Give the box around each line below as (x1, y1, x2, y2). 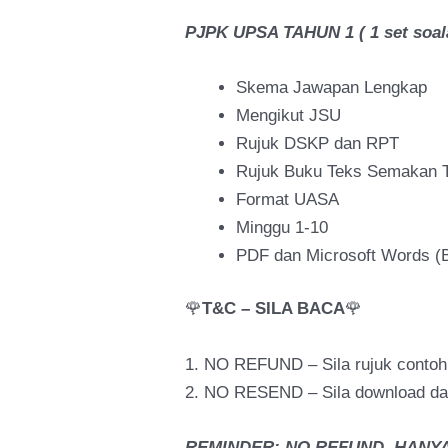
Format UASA (236, 189, 340, 209)
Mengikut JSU (236, 105, 342, 125)
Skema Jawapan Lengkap (236, 77, 428, 97)
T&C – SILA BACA (202, 299, 346, 319)
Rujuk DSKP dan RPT (236, 133, 400, 153)
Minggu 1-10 (236, 217, 329, 237)
